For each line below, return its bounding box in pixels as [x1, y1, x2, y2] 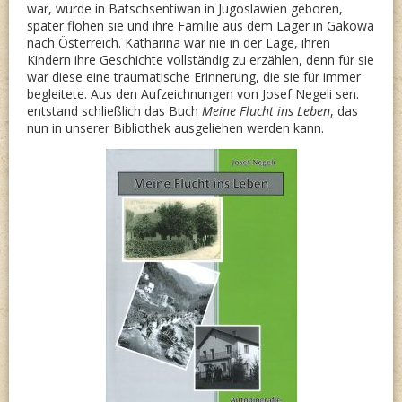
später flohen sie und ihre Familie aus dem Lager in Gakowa [27, 17, 374, 34]
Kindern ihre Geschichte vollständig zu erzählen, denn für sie [27, 51, 374, 68]
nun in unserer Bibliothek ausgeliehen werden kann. [27, 119, 324, 136]
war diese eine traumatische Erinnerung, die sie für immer [27, 68, 361, 85]
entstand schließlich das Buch [27, 102, 202, 119]
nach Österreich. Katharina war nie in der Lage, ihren [27, 34, 330, 51]
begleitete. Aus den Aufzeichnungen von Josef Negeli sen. [27, 85, 359, 102]
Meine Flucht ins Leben [202, 102, 330, 119]
